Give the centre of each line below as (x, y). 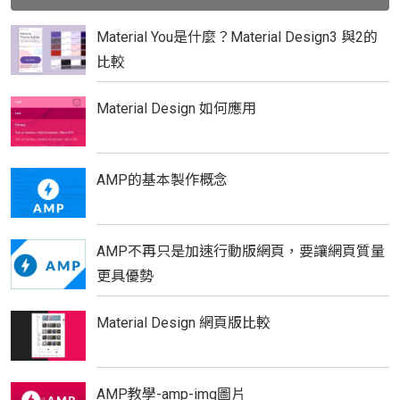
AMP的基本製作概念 (162, 179)
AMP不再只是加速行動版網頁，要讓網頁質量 (241, 251)
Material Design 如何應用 (176, 108)
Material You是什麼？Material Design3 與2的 (237, 37)
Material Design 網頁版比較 (183, 322)
